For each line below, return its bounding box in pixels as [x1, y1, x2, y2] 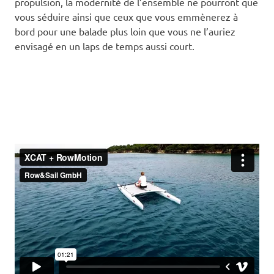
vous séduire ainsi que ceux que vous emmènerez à [15, 10, 238, 23]
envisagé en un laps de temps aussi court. [15, 40, 194, 53]
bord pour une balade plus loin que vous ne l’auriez [15, 25, 235, 38]
